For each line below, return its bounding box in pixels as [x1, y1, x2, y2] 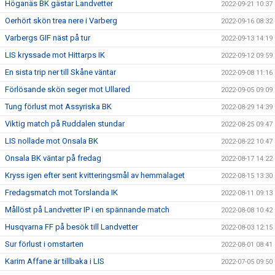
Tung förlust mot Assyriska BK [5, 102, 112, 112]
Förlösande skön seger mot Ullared [5, 85, 130, 95]
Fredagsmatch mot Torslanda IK [5, 188, 118, 198]
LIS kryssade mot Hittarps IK [5, 50, 105, 60]
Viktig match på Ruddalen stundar [5, 119, 125, 129]
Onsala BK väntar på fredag [5, 153, 101, 163]
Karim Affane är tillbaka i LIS [5, 257, 104, 266]
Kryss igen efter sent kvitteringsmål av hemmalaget [5, 171, 185, 180]
